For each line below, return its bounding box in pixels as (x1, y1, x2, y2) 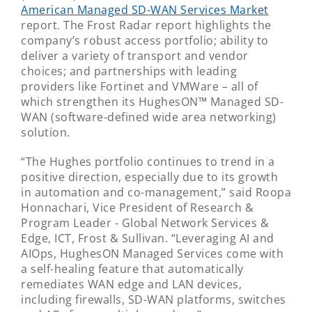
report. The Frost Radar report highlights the (21, 17, 272, 33)
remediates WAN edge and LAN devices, (21, 276, 242, 292)
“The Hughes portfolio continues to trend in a (21, 154, 275, 169)
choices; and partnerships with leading (21, 63, 237, 79)
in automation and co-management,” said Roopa (21, 185, 291, 200)
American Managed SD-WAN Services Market (21, 2, 269, 17)
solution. (21, 125, 70, 140)
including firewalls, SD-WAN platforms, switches (21, 292, 286, 307)
